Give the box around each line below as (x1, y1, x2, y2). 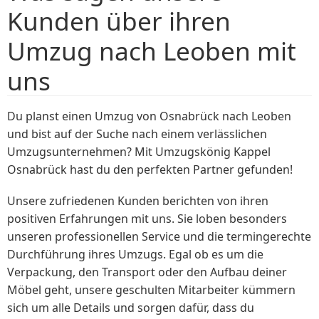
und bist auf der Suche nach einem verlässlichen (7, 125, 267, 142)
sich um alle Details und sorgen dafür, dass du (7, 299, 254, 315)
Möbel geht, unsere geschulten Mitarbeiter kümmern (7, 281, 296, 298)
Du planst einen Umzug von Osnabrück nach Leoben (7, 108, 291, 124)
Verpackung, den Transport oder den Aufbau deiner (7, 263, 287, 280)
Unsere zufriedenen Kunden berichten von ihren (7, 192, 268, 209)
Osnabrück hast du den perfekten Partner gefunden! (7, 161, 293, 177)
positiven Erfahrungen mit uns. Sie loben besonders (7, 210, 287, 226)
